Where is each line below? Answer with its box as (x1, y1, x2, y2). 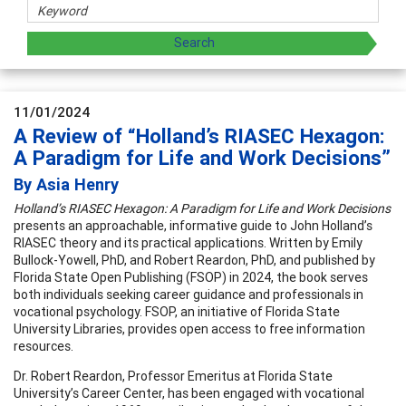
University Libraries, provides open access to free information (14, 320, 365, 337)
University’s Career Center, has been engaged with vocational (14, 384, 364, 401)
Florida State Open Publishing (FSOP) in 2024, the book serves (14, 268, 368, 285)
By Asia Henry (14, 173, 119, 195)
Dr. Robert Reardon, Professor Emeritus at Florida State (14, 367, 333, 384)
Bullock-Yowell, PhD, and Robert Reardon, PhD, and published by (14, 251, 375, 268)
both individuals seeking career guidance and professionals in (14, 285, 363, 303)
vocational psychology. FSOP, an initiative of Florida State (14, 303, 340, 320)
